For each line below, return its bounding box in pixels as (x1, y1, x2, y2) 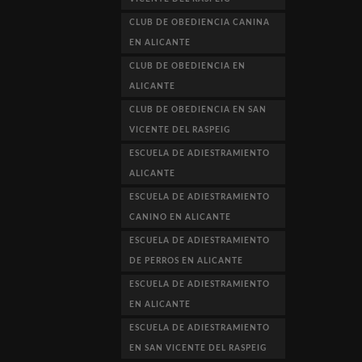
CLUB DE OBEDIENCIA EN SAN (129, 105, 267, 114)
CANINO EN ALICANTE (129, 213, 232, 221)
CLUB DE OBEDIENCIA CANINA (129, 18, 271, 27)
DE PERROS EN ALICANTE (129, 256, 244, 265)
